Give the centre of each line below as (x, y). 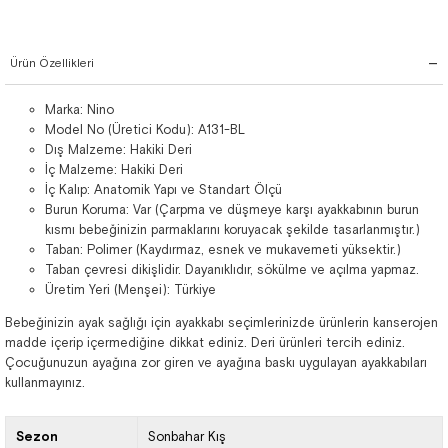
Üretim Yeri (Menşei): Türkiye (130, 289)
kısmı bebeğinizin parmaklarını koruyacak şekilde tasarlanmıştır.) (232, 229)
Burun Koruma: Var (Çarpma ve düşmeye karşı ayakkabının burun (232, 209)
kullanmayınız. (45, 382)
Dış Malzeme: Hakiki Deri (118, 149)
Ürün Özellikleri (52, 63)
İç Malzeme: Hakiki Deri (114, 169)
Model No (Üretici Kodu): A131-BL (145, 129)
